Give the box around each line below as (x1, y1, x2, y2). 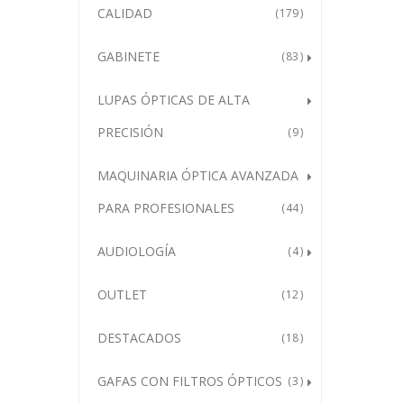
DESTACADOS (97, 329, 181, 346)
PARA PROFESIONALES (97, 199, 234, 216)
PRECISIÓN (97, 124, 163, 141)
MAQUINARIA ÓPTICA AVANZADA (97, 167, 298, 184)
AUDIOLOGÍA (97, 243, 176, 260)
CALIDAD (97, 5, 152, 22)
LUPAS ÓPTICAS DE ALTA (97, 91, 250, 108)
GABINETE (97, 48, 160, 65)
